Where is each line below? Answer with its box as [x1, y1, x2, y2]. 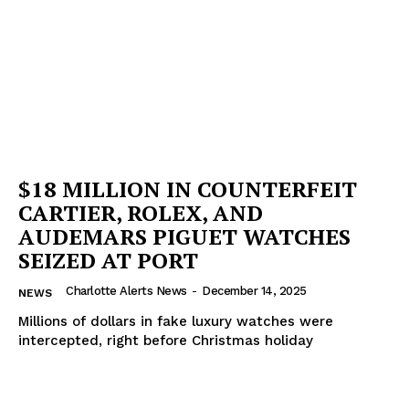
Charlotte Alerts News [66, 284, 187, 299]
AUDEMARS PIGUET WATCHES [18, 222, 351, 252]
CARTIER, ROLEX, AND [18, 198, 263, 228]
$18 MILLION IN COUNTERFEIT [18, 174, 357, 204]
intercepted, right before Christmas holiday [18, 332, 313, 350]
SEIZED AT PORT [18, 246, 198, 276]
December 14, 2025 [202, 284, 307, 299]
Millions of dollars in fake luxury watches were [18, 313, 333, 330]
